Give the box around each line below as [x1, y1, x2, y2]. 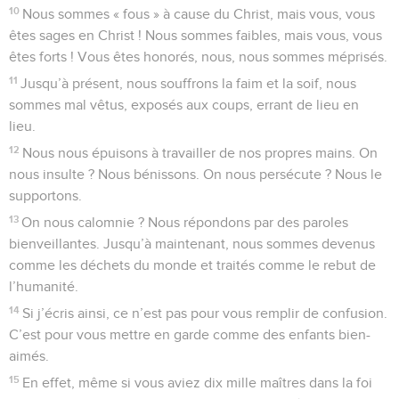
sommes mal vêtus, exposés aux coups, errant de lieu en [9, 97, 359, 112]
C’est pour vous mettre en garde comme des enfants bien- [9, 327, 370, 342]
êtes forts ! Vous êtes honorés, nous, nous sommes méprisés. [9, 49, 387, 64]
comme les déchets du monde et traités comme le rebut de [9, 257, 376, 273]
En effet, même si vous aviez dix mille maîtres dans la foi [22, 375, 373, 390]
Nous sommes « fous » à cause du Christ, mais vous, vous [22, 6, 376, 21]
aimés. [9, 348, 49, 363]
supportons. [9, 188, 82, 203]
